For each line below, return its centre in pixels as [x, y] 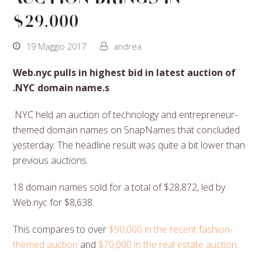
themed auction [46, 244]
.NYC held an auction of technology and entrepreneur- [125, 114]
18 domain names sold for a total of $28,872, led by [119, 187]
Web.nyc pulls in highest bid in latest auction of [125, 72]
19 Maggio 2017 [56, 46]
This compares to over [61, 229]
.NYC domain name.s [61, 87]
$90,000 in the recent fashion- [171, 229]
